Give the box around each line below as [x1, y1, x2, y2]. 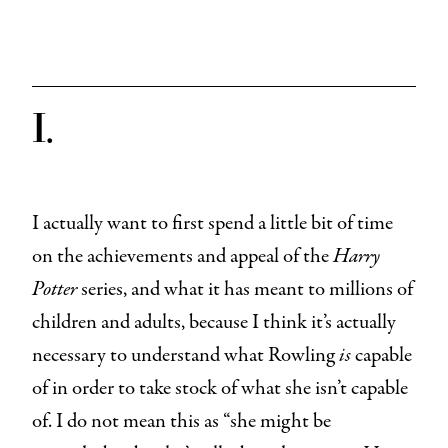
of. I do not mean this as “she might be [32, 406, 331, 436]
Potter [32, 274, 81, 304]
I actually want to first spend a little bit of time [32, 208, 393, 238]
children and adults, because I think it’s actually [32, 307, 396, 337]
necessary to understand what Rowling [32, 340, 339, 370]
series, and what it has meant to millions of [81, 274, 413, 304]
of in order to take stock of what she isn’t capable [32, 373, 408, 403]
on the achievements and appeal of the [32, 241, 333, 271]
